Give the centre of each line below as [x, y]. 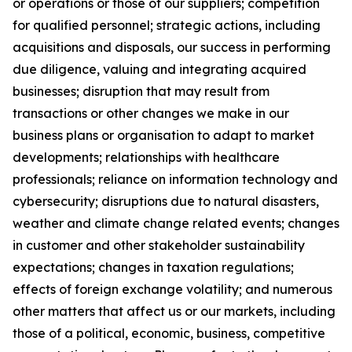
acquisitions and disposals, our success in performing [172, 48]
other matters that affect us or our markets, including [174, 312]
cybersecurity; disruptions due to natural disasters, [166, 202]
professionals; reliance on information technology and [175, 180]
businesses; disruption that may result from [141, 92]
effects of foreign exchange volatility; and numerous [172, 290]
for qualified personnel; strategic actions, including [167, 26]
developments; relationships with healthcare [146, 158]
